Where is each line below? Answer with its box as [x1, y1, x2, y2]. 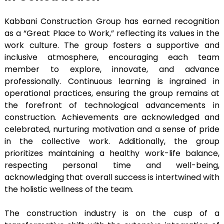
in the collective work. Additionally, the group [4, 135, 219, 147]
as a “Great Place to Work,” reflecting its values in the [4, 27, 219, 39]
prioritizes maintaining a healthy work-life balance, [4, 147, 219, 159]
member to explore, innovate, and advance [4, 63, 219, 75]
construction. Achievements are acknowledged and [4, 111, 219, 123]
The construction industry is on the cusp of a [4, 207, 219, 219]
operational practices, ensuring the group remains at [4, 87, 219, 99]
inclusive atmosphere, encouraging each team [4, 51, 219, 63]
